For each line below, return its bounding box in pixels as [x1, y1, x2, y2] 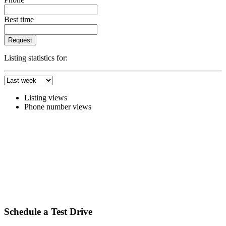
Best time [4, 15, 34, 24]
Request [8, 36, 32, 44]
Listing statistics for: [4, 53, 68, 62]
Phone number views [24, 102, 91, 111]
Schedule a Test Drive [4, 206, 92, 217]
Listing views [24, 93, 67, 102]
